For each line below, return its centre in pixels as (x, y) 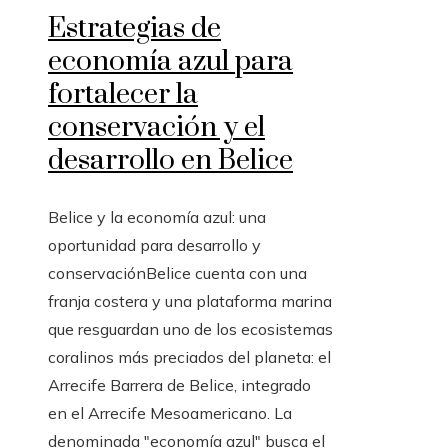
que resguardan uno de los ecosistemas (190, 328)
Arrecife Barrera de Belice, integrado (179, 384)
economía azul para (170, 61)
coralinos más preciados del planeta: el (189, 356)
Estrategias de (134, 28)
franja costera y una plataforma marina (190, 300)
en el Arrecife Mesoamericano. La (170, 412)
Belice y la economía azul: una (157, 216)
